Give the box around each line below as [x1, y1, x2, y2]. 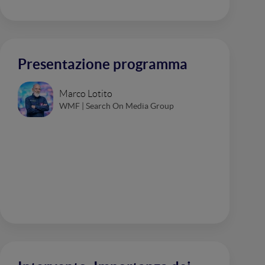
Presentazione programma [18, 56, 188, 72]
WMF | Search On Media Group [59, 101, 174, 111]
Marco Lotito [59, 88, 112, 99]
